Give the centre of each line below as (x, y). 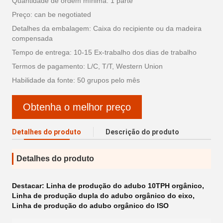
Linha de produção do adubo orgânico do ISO (90, 206)
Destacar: (29, 186)
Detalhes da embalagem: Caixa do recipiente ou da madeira (107, 28)
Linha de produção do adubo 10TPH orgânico (124, 186)
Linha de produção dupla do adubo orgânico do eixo (102, 196)
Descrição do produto (142, 132)
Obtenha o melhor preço (77, 107)
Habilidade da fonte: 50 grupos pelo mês (76, 80)
